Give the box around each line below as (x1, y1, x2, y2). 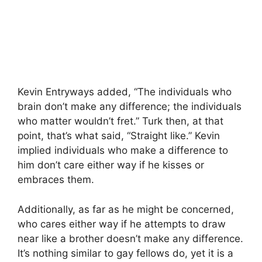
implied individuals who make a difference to (18, 144, 228, 156)
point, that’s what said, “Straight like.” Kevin (18, 130, 220, 142)
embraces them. (18, 174, 94, 185)
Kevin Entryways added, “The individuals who (18, 86, 232, 98)
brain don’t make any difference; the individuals (18, 101, 242, 112)
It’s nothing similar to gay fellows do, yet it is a (18, 247, 233, 259)
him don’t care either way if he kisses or (18, 159, 204, 171)
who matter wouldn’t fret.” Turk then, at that (18, 115, 223, 127)
